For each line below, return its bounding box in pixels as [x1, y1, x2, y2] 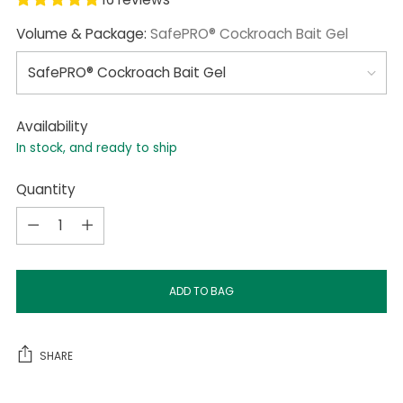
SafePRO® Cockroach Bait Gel [150, 23, 348, 43]
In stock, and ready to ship [16, 139, 177, 157]
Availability [16, 116, 88, 136]
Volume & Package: [16, 23, 150, 43]
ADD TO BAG [169, 283, 234, 300]
